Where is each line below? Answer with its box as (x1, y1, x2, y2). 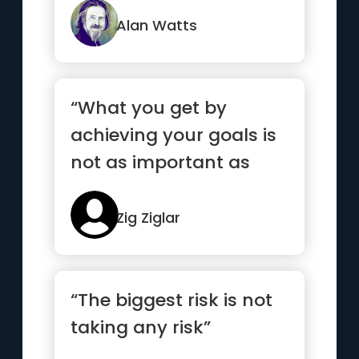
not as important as (71, 150, 251, 175)
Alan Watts (116, 15, 198, 35)
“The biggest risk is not (71, 288, 273, 313)
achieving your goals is (71, 123, 277, 147)
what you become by (71, 177, 260, 202)
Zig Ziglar (116, 208, 181, 228)
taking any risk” (71, 315, 212, 340)
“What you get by (71, 95, 228, 120)
